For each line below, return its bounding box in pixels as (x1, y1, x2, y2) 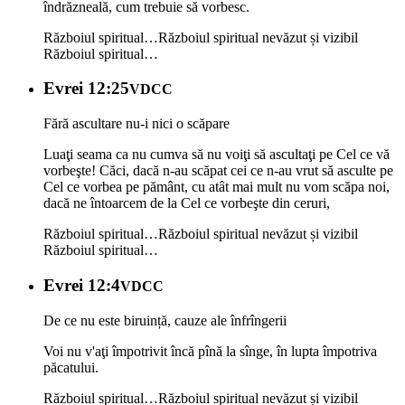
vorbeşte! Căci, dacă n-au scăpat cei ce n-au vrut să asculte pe (43, 163, 393, 179)
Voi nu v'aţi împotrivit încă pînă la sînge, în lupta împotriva (43, 343, 377, 359)
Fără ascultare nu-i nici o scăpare (43, 116, 230, 132)
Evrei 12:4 (43, 275, 120, 295)
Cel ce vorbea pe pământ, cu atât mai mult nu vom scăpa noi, (43, 179, 390, 195)
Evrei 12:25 (43, 79, 129, 99)
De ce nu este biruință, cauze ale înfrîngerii (43, 312, 287, 328)
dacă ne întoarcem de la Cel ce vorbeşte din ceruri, (43, 195, 330, 212)
